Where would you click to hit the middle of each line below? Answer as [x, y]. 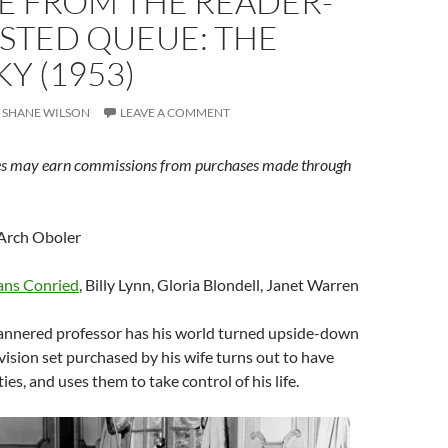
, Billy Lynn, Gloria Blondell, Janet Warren [219, 284]
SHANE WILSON [46, 112]
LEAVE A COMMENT [175, 112]
